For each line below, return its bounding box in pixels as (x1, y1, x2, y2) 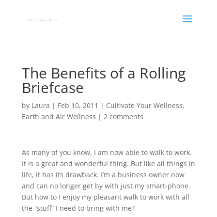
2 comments (103, 112, 143, 121)
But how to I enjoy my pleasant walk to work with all (21, 192, 189, 201)
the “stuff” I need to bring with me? (21, 203, 135, 213)
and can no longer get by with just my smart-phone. (21, 181, 190, 190)
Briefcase (21, 77, 84, 97)
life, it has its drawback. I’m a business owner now (21, 170, 185, 179)
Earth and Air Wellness (21, 112, 96, 121)
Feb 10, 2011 (57, 101, 98, 110)
